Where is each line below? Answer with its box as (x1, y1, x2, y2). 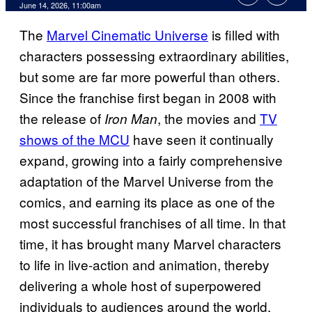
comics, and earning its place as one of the (19, 192, 275, 212)
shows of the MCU (19, 130, 130, 149)
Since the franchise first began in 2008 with (19, 88, 276, 107)
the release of (19, 109, 104, 128)
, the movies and (157, 109, 260, 128)
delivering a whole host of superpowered (19, 276, 261, 295)
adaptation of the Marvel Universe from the (19, 171, 274, 191)
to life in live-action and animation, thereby (19, 255, 270, 274)
